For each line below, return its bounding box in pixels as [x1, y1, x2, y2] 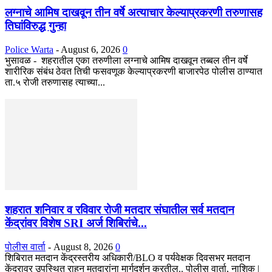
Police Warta [5, 44, 53, 55]
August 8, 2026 [53, 241, 113, 252]
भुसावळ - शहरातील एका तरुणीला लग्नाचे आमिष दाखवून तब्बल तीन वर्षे [5, 55, 248, 66]
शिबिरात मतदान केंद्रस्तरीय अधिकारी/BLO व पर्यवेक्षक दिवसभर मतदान [5, 252, 250, 263]
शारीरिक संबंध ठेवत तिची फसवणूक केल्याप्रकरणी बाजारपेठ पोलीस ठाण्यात [5, 66, 262, 76]
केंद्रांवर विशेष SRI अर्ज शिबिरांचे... [5, 217, 147, 230]
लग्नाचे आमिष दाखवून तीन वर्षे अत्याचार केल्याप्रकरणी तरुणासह [5, 5, 262, 19]
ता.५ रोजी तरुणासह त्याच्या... [5, 76, 105, 87]
